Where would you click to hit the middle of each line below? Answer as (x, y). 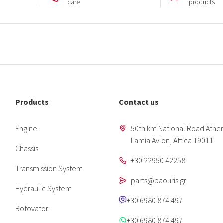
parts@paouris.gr (158, 180)
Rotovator (32, 208)
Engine (26, 129)
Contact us (139, 102)
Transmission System (49, 168)
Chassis (27, 149)
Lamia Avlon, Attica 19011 (172, 141)
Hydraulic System (43, 188)
